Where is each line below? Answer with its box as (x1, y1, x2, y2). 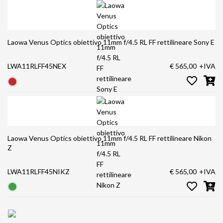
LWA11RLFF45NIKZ (7, 167, 70, 176)
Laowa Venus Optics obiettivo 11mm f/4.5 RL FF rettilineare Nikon (7, 133, 194, 142)
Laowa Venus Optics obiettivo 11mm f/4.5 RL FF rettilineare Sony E (194, 38, 215, 47)
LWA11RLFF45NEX (7, 62, 66, 71)
